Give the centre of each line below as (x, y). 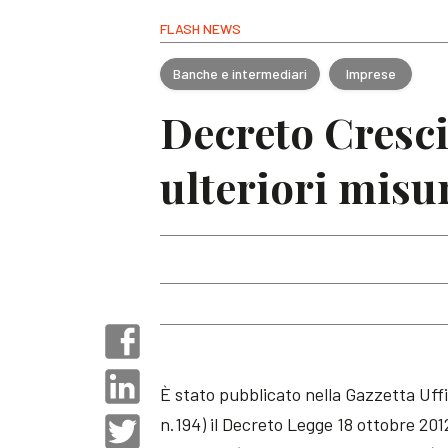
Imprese (370, 73)
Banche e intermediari (240, 73)
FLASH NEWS (201, 28)
